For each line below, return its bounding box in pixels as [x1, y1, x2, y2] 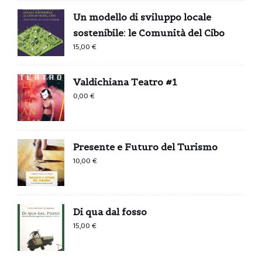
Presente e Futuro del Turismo [73, 140, 218, 153]
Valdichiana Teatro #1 [73, 75, 177, 88]
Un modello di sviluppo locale [73, 11, 211, 23]
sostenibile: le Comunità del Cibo [73, 26, 225, 39]
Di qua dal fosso [73, 205, 147, 218]
